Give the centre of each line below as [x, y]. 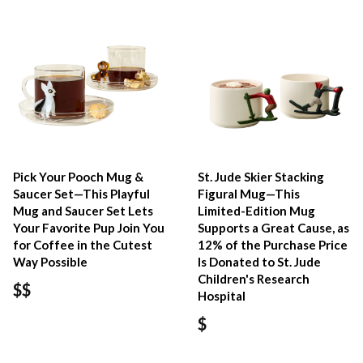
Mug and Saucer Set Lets [83, 210]
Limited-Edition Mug [257, 210]
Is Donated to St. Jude [260, 261]
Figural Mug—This [249, 193]
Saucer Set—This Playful [81, 193]
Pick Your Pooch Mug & [78, 176]
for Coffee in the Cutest [83, 244]
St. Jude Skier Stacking [261, 176]
